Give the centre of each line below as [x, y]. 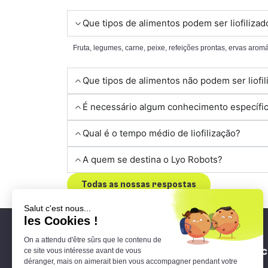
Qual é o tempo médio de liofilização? [162, 133]
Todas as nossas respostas [139, 185]
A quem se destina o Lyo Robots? [153, 160]
